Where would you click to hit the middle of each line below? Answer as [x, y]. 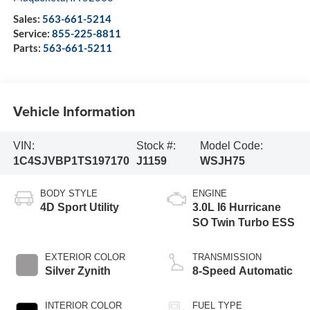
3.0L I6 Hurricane [237, 208]
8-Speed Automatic [243, 271]
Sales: [27, 19]
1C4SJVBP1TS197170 [71, 161]
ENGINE [210, 194]
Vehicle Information [74, 111]
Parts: [28, 48]
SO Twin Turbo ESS [244, 223]
